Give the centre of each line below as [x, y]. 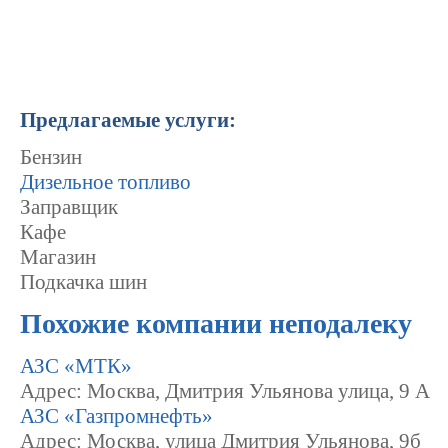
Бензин [51, 157]
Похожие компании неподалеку [216, 324]
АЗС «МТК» [76, 365]
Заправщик [69, 207]
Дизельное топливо [105, 182]
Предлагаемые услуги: [128, 120]
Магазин [58, 257]
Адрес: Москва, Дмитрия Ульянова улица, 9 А [225, 390]
